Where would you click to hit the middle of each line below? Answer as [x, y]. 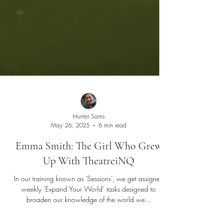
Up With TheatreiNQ [89, 216]
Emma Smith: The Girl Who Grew [89, 201]
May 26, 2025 [70, 180]
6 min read [113, 180]
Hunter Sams [89, 171]
